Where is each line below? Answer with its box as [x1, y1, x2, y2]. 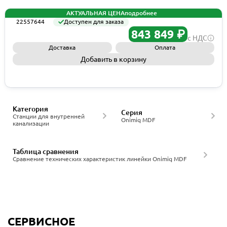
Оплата [154, 44, 175, 51]
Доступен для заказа [64, 18, 124, 25]
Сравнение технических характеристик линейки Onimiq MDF [13, 156, 186, 162]
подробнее [125, 9, 157, 16]
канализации [13, 120, 49, 127]
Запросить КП [91, 68, 136, 77]
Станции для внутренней [13, 113, 85, 120]
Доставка [49, 44, 76, 51]
